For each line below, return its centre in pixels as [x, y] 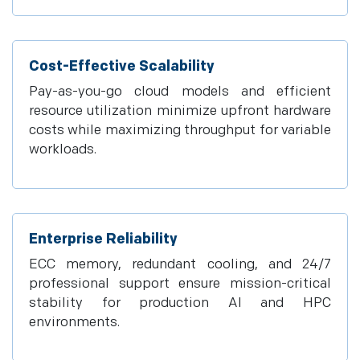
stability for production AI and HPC [180, 303]
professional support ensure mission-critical [180, 284]
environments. [74, 322]
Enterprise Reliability [103, 239]
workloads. [63, 149]
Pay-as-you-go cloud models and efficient [180, 92]
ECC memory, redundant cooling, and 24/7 [180, 264]
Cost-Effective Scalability [122, 66]
